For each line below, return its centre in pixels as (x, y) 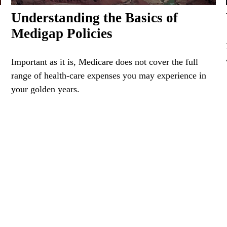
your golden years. (46, 89)
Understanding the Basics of (95, 17)
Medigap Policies (62, 33)
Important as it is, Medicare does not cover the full (105, 62)
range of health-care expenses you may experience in (109, 75)
